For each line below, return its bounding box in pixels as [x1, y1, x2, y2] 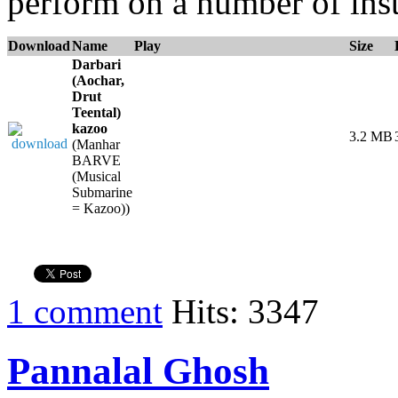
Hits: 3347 [163, 291, 319, 330]
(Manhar [72, 136, 120, 152]
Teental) [72, 104, 121, 120]
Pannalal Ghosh [7, 349, 269, 392]
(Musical [72, 168, 121, 184]
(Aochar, [72, 72, 124, 88]
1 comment [7, 291, 163, 330]
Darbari [72, 56, 121, 72]
